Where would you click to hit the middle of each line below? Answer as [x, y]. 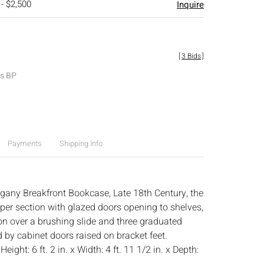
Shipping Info [81, 143]
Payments [24, 143]
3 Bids [191, 56]
